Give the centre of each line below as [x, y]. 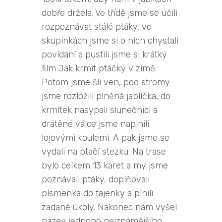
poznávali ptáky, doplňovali [96, 179]
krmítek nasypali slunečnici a [100, 110]
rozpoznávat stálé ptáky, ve [97, 27]
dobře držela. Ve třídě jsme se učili [110, 13]
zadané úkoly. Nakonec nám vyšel [109, 207]
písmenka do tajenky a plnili [97, 193]
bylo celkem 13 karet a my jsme [105, 165]
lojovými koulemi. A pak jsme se [106, 138]
